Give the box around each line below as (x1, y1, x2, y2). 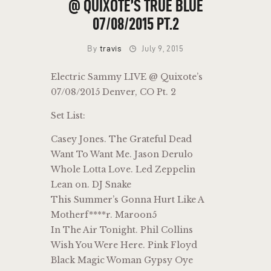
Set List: (51, 110, 85, 122)
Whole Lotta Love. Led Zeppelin (51, 164, 195, 175)
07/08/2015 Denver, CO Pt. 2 (51, 87, 176, 98)
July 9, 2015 (142, 44, 184, 54)
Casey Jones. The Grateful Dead (51, 134, 192, 145)
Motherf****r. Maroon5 (51, 209, 157, 221)
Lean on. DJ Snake (51, 179, 131, 191)
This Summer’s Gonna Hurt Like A (51, 194, 204, 206)
